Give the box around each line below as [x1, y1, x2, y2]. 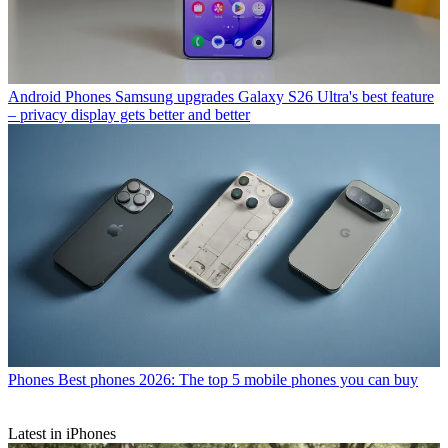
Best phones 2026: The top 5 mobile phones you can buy [58, 371, 418, 389]
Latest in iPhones [8, 425, 116, 443]
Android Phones [8, 88, 111, 106]
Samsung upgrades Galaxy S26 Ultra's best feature [115, 88, 434, 106]
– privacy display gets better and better [8, 106, 250, 124]
